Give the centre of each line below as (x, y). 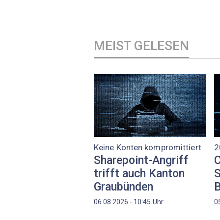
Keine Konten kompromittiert (148, 148)
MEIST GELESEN (141, 46)
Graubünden (124, 187)
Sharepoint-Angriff (141, 161)
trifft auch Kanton (139, 174)
